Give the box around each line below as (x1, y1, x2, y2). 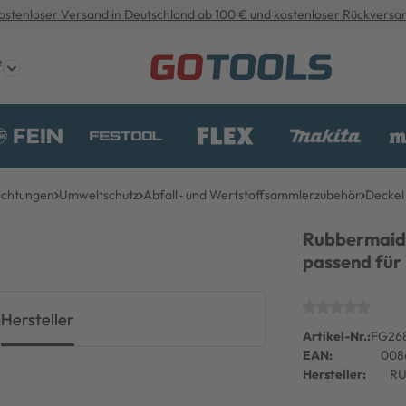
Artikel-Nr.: (303, 328, 371, 344)
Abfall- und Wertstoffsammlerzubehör (143, 187, 361, 203)
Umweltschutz (59, 187, 139, 203)
